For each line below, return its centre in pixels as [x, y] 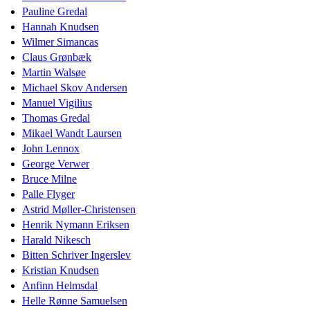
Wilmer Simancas [60, 42]
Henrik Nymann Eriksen [76, 224]
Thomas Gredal [56, 118]
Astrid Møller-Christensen [79, 209]
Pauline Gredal [55, 11]
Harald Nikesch [56, 239]
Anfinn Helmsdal [60, 285]
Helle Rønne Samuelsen [75, 300]
